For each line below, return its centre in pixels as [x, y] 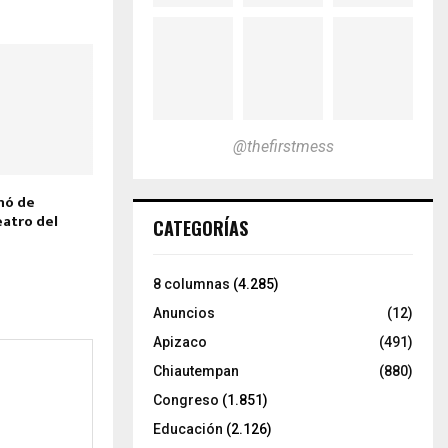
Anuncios [184, 312]
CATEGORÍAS [200, 227]
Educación [188, 428]
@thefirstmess [283, 146]
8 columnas [191, 283]
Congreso [186, 399]
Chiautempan [196, 370]
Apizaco [180, 341]
